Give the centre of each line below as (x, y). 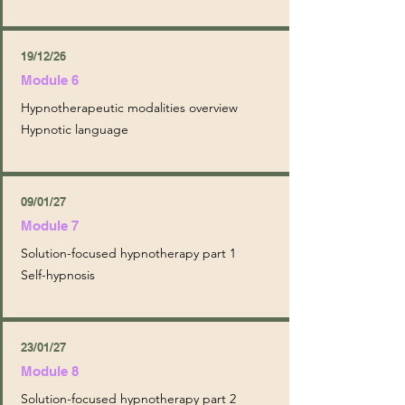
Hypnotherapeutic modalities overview (129, 108)
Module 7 (49, 226)
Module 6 (49, 80)
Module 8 (49, 371)
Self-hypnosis (57, 275)
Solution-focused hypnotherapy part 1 (128, 253)
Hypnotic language (74, 129)
